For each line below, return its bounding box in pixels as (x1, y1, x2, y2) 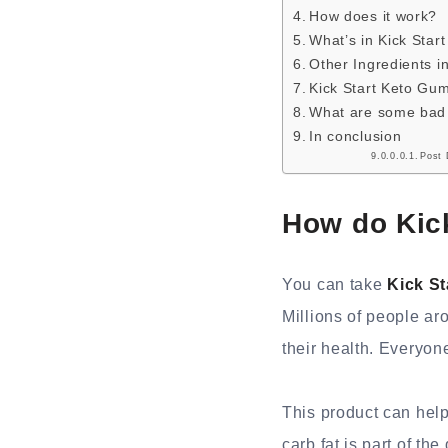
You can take (282, 275, 388, 293)
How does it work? (309, 8, 438, 24)
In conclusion (309, 128, 402, 144)
